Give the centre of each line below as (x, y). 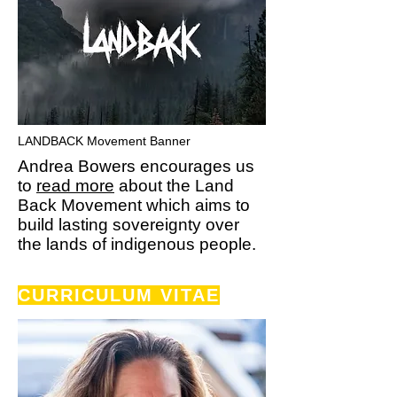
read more (75, 186)
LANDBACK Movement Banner (104, 141)
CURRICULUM (86, 295)
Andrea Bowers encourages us (136, 166)
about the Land (174, 186)
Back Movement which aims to (134, 205)
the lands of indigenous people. (137, 244)
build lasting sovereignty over (128, 225)
